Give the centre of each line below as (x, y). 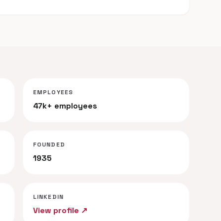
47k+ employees (65, 106)
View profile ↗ (60, 210)
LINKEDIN (48, 197)
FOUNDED (49, 145)
